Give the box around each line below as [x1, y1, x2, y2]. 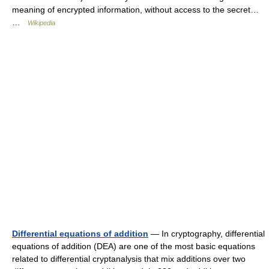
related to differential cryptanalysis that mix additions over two [12, 253, 246, 264]
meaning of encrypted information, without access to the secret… [12, 4, 259, 14]
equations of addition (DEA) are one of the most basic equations [12, 241, 255, 251]
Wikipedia [28, 19, 55, 26]
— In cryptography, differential [148, 228, 265, 238]
